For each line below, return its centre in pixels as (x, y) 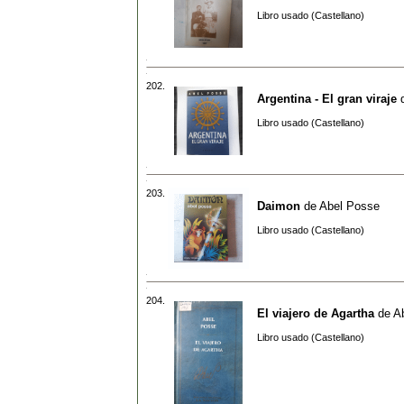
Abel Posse (349, 206)
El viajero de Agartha (316, 313)
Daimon (279, 206)
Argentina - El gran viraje (327, 98)
